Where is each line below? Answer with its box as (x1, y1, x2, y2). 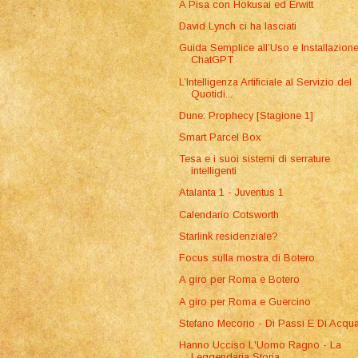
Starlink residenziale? (179, 229, 279, 242)
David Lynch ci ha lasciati (179, 20, 297, 33)
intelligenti (191, 165, 237, 177)
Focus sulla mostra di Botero (179, 252, 316, 265)
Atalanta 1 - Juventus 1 (179, 186, 284, 199)
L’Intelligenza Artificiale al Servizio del (179, 75, 352, 88)
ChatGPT (191, 54, 234, 66)
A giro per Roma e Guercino (179, 295, 312, 308)
